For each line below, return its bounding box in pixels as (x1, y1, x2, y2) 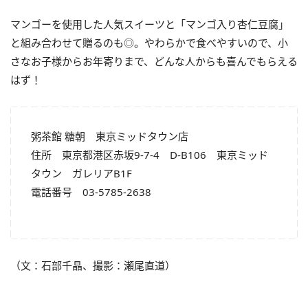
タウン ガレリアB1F (31, 166, 132, 180)
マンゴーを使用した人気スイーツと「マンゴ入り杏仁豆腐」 (10, 16, 289, 31)
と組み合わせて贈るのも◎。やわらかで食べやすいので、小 (10, 35, 288, 49)
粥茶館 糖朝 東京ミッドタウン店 (31, 129, 188, 143)
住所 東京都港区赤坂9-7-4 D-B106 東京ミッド (31, 147, 268, 162)
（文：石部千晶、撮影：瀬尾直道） (10, 258, 175, 272)
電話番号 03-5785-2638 (31, 184, 151, 199)
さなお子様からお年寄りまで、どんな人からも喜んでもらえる (10, 54, 298, 68)
